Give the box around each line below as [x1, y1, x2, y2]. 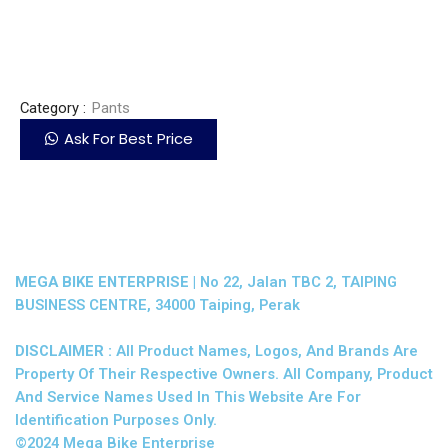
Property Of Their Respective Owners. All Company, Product [15, 364, 433, 383]
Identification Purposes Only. [15, 410, 217, 429]
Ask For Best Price [64, 127, 193, 149]
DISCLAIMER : [15, 341, 112, 360]
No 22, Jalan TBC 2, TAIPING [196, 272, 397, 291]
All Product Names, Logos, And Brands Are [112, 341, 418, 360]
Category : [20, 98, 86, 117]
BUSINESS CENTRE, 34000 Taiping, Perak [15, 295, 300, 314]
